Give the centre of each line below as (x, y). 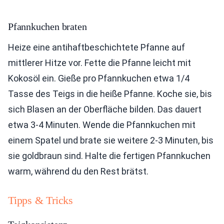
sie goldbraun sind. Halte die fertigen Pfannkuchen (109, 156)
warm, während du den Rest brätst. (78, 171)
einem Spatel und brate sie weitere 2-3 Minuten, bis (111, 140)
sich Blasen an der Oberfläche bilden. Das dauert (105, 109)
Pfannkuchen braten (47, 27)
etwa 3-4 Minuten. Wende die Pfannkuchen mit (102, 125)
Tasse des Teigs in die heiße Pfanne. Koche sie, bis (110, 94)
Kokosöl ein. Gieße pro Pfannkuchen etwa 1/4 (99, 78)
